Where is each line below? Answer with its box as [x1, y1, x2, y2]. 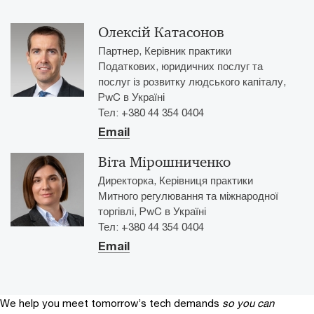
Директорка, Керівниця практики [98, 173, 253, 186]
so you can [222, 296, 274, 309]
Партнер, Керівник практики [98, 43, 231, 57]
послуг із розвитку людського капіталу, [98, 74, 286, 88]
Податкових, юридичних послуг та [98, 59, 263, 72]
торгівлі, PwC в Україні [98, 204, 206, 217]
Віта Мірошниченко [98, 152, 231, 171]
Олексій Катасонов [98, 22, 224, 41]
